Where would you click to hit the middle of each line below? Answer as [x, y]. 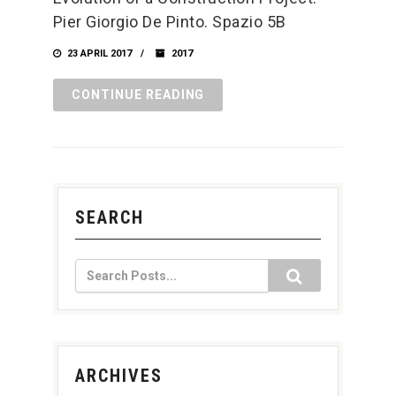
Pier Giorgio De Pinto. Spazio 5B [169, 22]
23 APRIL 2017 [98, 54]
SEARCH [109, 218]
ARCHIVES [118, 376]
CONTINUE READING [138, 95]
